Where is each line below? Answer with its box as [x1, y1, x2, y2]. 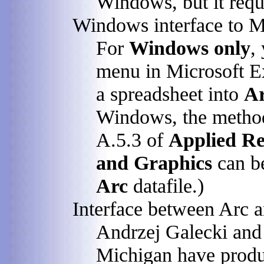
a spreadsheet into [96, 82, 244, 105]
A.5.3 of [96, 128, 169, 151]
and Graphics [96, 151, 212, 174]
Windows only [129, 36, 250, 59]
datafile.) [128, 174, 204, 197]
